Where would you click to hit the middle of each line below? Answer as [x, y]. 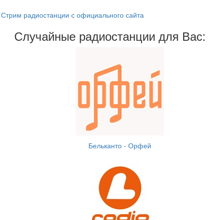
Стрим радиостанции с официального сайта [72, 15]
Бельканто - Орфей [120, 145]
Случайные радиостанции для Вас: [110, 36]
